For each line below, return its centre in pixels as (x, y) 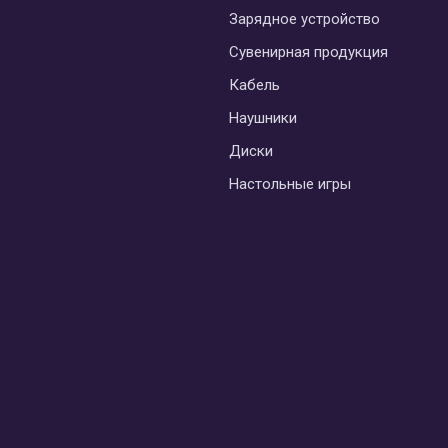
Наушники (263, 117)
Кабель (254, 84)
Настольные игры (290, 183)
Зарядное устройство (304, 18)
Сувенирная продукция (308, 51)
